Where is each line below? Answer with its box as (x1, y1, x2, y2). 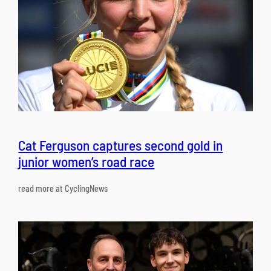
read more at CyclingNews (18, 183, 108, 194)
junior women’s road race (18, 153, 155, 171)
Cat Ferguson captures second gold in (18, 137, 223, 154)
